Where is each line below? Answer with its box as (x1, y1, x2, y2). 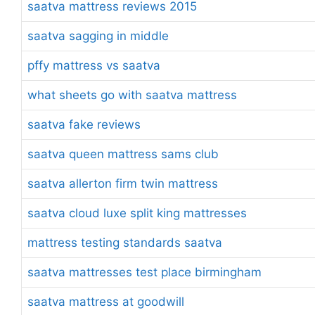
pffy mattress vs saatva (27, 58, 160, 72)
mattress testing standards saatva (27, 235, 222, 250)
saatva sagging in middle (27, 28, 169, 43)
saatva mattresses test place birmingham (27, 264, 262, 279)
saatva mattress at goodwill (27, 294, 184, 309)
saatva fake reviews (27, 117, 141, 131)
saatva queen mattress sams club (27, 146, 219, 161)
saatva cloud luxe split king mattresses (27, 205, 247, 220)
